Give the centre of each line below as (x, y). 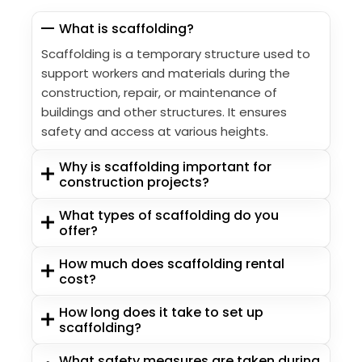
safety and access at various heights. (155, 131)
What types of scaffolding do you (169, 215)
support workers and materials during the (166, 73)
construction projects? (135, 182)
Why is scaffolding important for (166, 166)
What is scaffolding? (127, 28)
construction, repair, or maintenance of (159, 92)
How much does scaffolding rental (172, 263)
